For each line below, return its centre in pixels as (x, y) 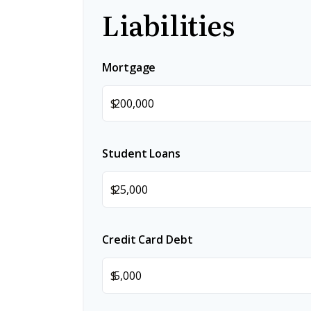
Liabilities (168, 24)
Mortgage (129, 68)
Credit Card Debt (148, 240)
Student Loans (141, 154)
